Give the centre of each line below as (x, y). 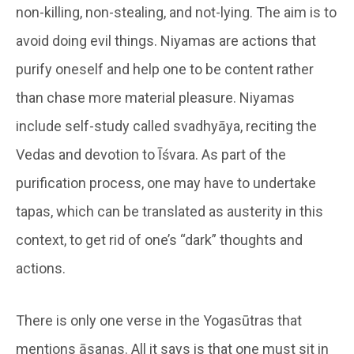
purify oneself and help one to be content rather (165, 69)
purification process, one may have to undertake (166, 183)
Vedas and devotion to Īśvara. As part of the (151, 154)
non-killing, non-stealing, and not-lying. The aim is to (176, 12)
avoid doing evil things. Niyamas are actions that (166, 40)
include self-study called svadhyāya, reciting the (166, 126)
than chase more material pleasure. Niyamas (155, 97)
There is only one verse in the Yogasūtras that (159, 320)
